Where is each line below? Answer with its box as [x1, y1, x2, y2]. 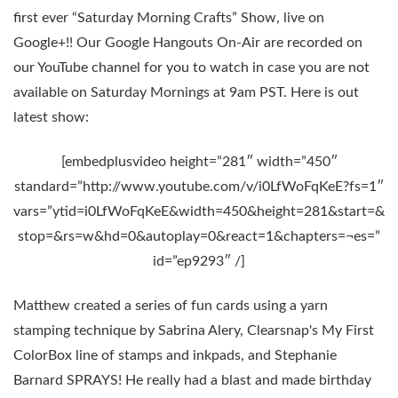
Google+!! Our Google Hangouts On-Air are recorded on [13, 35, 362, 50]
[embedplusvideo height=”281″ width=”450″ [60, 154, 338, 169]
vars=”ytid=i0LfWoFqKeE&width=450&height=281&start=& [13, 203, 385, 219]
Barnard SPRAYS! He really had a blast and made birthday [13, 373, 371, 388]
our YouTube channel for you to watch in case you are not [13, 60, 370, 75]
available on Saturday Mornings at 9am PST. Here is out [13, 84, 359, 99]
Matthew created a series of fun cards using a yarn [13, 298, 328, 314]
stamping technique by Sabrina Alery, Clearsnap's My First [13, 323, 374, 338]
